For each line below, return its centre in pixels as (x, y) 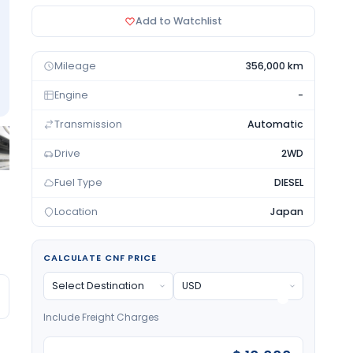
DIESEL (289, 182)
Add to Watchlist (179, 21)
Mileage (75, 66)
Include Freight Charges (101, 317)
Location (76, 212)
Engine (71, 95)
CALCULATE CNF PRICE (100, 258)
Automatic (275, 124)
